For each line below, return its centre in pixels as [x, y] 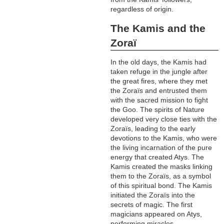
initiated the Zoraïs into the [153, 195]
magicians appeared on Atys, [156, 214]
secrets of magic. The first [152, 205]
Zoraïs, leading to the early [153, 129]
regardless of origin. [142, 9]
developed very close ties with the [164, 119]
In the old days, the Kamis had [159, 62]
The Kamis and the [158, 28]
